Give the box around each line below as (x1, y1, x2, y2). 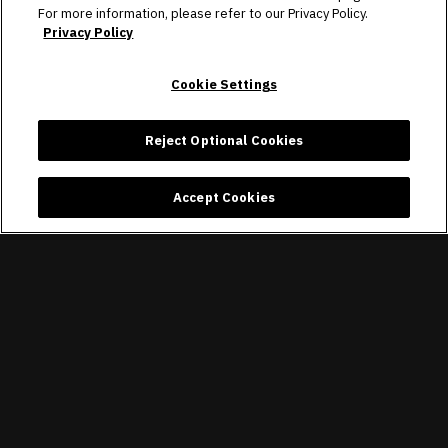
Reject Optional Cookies (144, 132, 304, 149)
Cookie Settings (171, 76, 277, 93)
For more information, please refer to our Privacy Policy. (38, 5, 369, 22)
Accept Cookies (173, 189, 275, 206)
